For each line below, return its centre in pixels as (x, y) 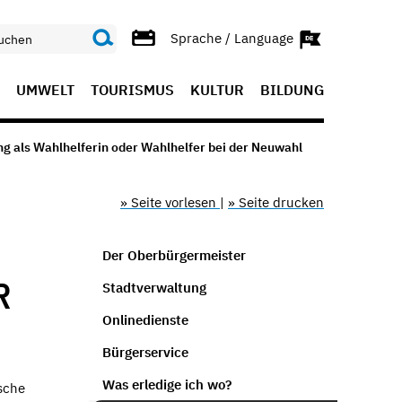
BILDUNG (292, 90)
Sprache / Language (234, 38)
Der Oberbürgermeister (174, 255)
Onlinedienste (145, 319)
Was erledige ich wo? (166, 384)
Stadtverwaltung (154, 287)
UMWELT (45, 90)
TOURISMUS (132, 90)
